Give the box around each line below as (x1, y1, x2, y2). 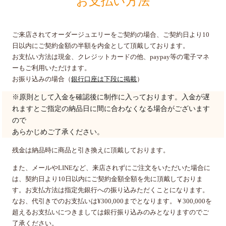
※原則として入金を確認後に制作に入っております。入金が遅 (12, 93, 210, 101)
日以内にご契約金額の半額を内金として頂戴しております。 (12, 42, 190, 50)
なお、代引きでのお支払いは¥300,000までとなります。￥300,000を (12, 197, 212, 205)
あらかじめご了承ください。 (12, 128, 104, 136)
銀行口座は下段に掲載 (71, 75, 137, 83)
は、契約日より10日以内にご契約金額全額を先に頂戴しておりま (12, 175, 203, 183)
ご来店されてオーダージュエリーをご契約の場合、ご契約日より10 (12, 31, 210, 39)
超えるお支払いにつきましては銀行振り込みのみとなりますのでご (12, 208, 209, 216)
